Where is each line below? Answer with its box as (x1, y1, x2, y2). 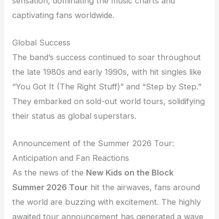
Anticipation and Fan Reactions (12, 153, 130, 163)
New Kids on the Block (86, 168, 174, 178)
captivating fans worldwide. (12, 10, 115, 20)
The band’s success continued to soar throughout (12, 52, 201, 63)
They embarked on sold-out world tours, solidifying (12, 96, 205, 107)
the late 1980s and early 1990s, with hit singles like (12, 67, 202, 77)
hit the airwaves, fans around (88, 182, 200, 193)
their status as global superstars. (12, 111, 137, 121)
